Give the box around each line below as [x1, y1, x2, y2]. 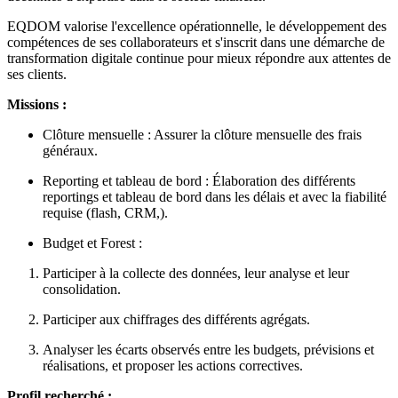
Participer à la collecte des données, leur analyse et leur [43, 266, 349, 282]
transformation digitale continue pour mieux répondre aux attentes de [7, 51, 391, 67]
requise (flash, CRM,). [43, 205, 168, 221]
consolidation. [43, 282, 121, 298]
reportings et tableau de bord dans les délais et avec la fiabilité [43, 189, 386, 205]
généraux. [43, 143, 98, 159]
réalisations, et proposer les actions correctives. [43, 358, 303, 374]
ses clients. [7, 67, 67, 83]
